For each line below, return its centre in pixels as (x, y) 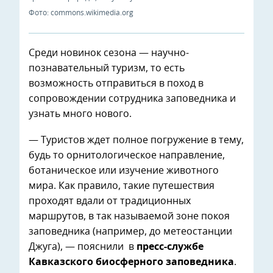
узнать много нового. (80, 114)
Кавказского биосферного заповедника (131, 262)
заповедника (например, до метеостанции (130, 232)
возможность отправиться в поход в (116, 84)
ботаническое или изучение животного (124, 171)
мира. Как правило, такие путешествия (122, 186)
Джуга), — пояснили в (83, 247)
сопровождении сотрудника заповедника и (132, 99)
